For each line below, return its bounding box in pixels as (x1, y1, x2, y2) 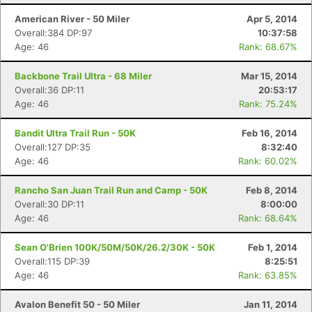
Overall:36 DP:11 (15, 84, 84, 95)
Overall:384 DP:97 (15, 27, 92, 38)
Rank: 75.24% (239, 98, 297, 109)
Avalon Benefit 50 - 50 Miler (15, 299, 140, 310)
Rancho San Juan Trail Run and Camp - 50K (15, 185, 208, 196)
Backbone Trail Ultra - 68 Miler (15, 70, 152, 81)
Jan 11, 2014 (244, 299, 297, 310)
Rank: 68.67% (239, 41, 297, 52)
